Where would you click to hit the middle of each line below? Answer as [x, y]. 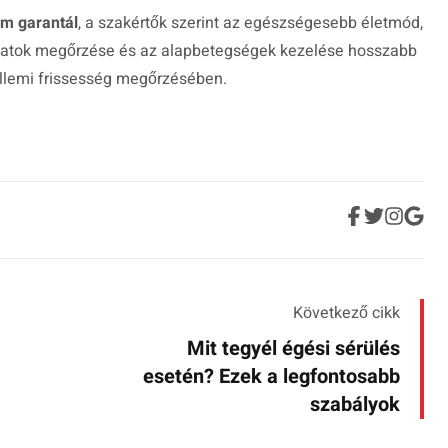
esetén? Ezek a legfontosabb [271, 377]
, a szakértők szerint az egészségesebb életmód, [250, 23]
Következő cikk [346, 313]
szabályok [355, 405]
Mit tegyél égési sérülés [293, 349]
